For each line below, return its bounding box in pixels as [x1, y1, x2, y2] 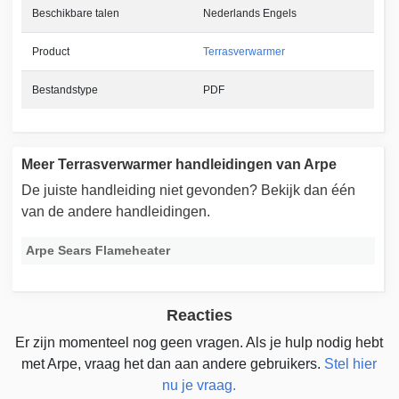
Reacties [166, 305, 232, 324]
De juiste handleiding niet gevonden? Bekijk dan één [21, 182, 356, 198]
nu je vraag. [162, 377, 237, 393]
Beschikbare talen [32, 6, 120, 20]
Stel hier [324, 355, 378, 371]
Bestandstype [32, 83, 99, 96]
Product [32, 45, 70, 58]
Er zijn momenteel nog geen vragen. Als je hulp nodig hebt [15, 334, 384, 350]
